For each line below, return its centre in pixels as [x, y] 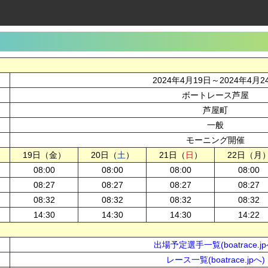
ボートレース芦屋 [215, 95]
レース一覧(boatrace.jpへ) [215, 260]
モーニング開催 [215, 140]
